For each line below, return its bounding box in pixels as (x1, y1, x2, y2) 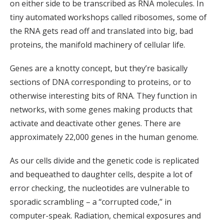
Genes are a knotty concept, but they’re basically (10, 63, 188, 74)
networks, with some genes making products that (10, 104, 192, 115)
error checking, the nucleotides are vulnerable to (10, 183, 190, 194)
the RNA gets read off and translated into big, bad (10, 26, 193, 37)
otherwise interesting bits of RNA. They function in (10, 90, 197, 102)
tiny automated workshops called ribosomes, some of (10, 12, 207, 23)
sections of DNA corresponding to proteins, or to (10, 77, 191, 88)
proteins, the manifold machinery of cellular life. (10, 39, 185, 51)
